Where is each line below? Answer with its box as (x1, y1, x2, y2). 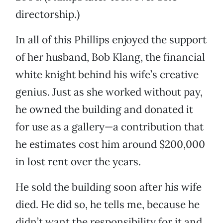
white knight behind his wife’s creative (15, 68, 199, 82)
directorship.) (15, 7, 80, 21)
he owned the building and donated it (15, 103, 193, 116)
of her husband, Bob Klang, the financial (15, 50, 205, 64)
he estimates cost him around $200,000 (15, 137, 205, 151)
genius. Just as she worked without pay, (15, 85, 203, 99)
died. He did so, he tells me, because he (15, 198, 200, 212)
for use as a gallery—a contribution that (15, 120, 204, 134)
